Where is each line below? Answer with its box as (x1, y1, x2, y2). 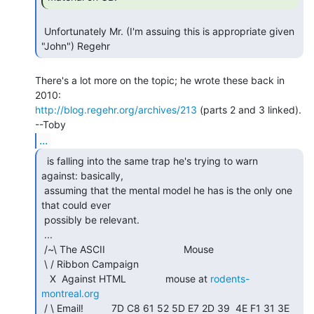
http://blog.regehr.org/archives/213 (35, 103, 197, 116)
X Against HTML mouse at (50, 272, 210, 285)
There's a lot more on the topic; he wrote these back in (35, 74, 285, 86)
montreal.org (41, 287, 100, 299)
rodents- (210, 272, 250, 285)
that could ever (41, 198, 111, 211)
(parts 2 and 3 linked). (197, 103, 301, 116)
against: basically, (41, 169, 123, 182)
